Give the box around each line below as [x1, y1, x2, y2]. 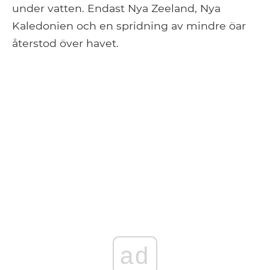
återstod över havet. [12, 37, 119, 50]
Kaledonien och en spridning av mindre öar [12, 19, 246, 33]
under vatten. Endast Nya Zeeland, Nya [12, 2, 221, 15]
